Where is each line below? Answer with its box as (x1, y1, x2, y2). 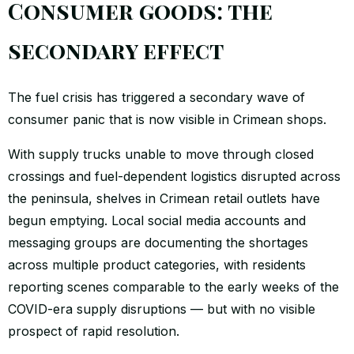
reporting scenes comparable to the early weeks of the (8, 278, 339, 295)
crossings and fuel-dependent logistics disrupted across (8, 168, 341, 184)
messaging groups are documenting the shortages (8, 234, 308, 250)
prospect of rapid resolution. (8, 322, 179, 339)
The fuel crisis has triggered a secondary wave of (8, 88, 305, 105)
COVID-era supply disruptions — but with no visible (8, 300, 315, 317)
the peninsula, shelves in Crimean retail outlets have (8, 190, 320, 206)
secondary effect (8, 35, 224, 65)
